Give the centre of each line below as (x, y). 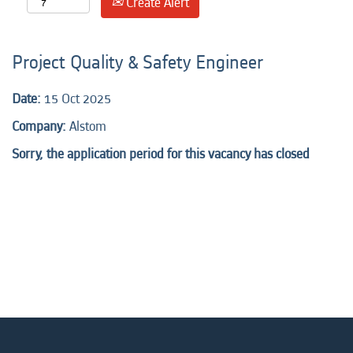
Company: (41, 126)
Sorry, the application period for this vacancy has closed (161, 154)
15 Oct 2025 (78, 99)
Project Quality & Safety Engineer (137, 63)
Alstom (88, 126)
